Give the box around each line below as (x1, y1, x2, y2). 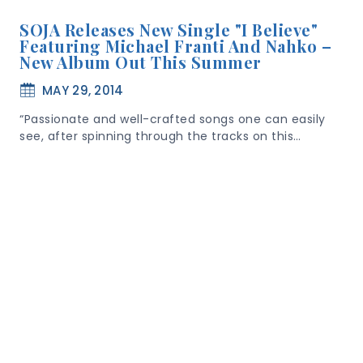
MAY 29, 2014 (42, 82, 124, 99)
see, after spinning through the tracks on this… (19, 128, 301, 144)
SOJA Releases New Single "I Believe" (19, 19, 318, 41)
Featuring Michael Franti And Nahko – (19, 35, 331, 57)
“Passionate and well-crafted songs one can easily (19, 111, 326, 127)
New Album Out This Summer (19, 51, 262, 73)
